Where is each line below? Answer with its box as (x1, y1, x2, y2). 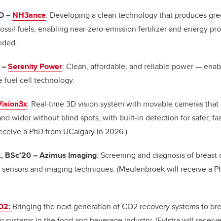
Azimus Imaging (39, 149, 97, 161)
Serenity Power (8, 61, 62, 73)
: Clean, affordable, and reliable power (62, 61, 195, 73)
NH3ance (12, 9, 46, 21)
